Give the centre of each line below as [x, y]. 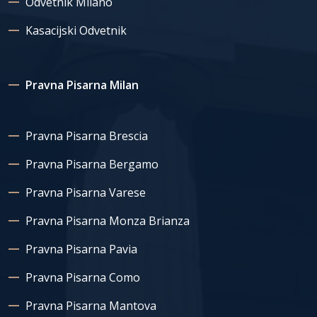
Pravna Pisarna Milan [82, 85]
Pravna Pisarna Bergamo [92, 164]
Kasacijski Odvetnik [76, 30]
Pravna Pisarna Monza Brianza [108, 221]
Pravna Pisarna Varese [86, 192]
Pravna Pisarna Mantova [91, 306]
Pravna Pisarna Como [83, 277]
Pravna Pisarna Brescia [87, 136]
